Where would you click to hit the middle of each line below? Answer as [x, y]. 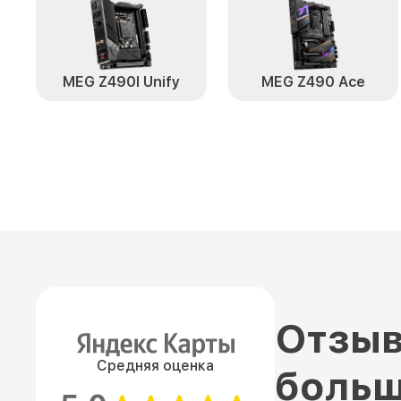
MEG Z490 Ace [313, 82]
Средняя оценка [155, 366]
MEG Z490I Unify [121, 82]
